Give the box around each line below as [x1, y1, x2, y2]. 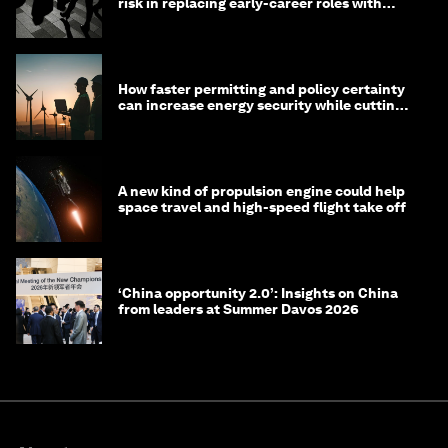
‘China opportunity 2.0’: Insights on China [118, 285, 398, 302]
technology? [118, 11, 202, 28]
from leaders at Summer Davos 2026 [118, 301, 359, 318]
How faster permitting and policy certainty [118, 81, 405, 98]
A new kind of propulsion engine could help [118, 183, 405, 200]
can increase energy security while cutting [118, 97, 403, 114]
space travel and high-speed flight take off [118, 199, 406, 216]
